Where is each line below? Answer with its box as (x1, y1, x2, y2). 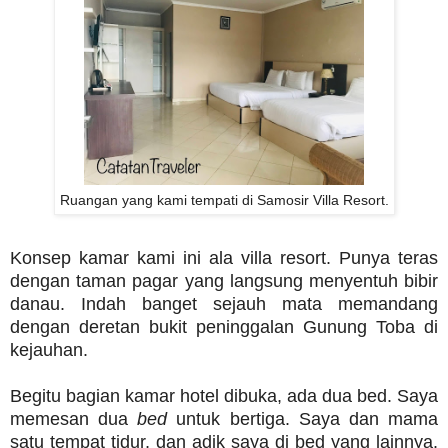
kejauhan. (10, 340, 88, 361)
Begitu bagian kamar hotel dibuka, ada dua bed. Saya (10, 386, 438, 407)
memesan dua (10, 409, 138, 430)
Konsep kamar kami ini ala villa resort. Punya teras (10, 248, 438, 269)
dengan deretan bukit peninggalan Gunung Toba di (10, 317, 438, 338)
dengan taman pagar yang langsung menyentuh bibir (10, 271, 438, 292)
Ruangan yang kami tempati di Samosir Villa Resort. (59, 192, 389, 209)
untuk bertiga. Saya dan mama (167, 409, 439, 430)
